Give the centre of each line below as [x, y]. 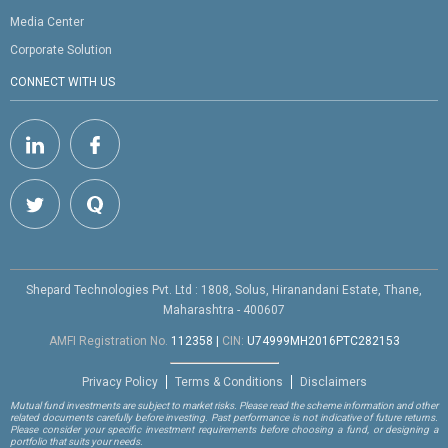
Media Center [47, 21]
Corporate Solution [61, 49]
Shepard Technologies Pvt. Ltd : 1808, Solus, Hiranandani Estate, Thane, [224, 289]
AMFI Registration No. [109, 340]
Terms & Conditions [228, 381]
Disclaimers [333, 381]
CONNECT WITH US [62, 81]
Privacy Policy [119, 381]
